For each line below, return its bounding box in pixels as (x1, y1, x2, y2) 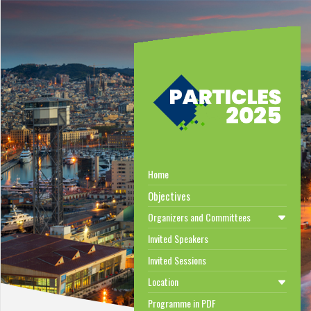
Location (147, 274, 178, 289)
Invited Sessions (147, 252, 206, 267)
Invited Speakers (147, 230, 208, 246)
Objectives (147, 187, 190, 203)
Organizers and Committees (147, 209, 251, 224)
